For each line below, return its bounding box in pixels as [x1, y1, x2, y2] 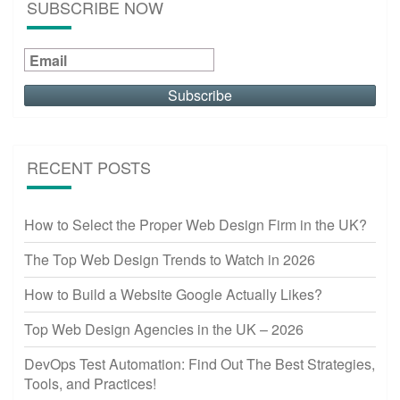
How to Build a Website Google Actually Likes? [24, 283, 322, 304]
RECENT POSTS [27, 154, 151, 179]
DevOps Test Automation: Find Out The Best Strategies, [24, 353, 375, 374]
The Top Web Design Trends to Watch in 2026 [24, 248, 315, 270]
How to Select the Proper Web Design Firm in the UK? [24, 213, 367, 235]
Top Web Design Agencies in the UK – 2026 [24, 318, 304, 339]
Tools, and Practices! [24, 372, 156, 394]
